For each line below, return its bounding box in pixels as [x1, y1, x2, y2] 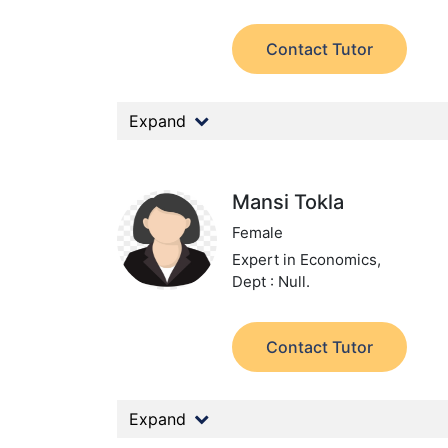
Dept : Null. [232, 272, 311, 291]
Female [232, 223, 284, 242]
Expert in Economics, [232, 250, 382, 269]
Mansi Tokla [232, 190, 345, 214]
